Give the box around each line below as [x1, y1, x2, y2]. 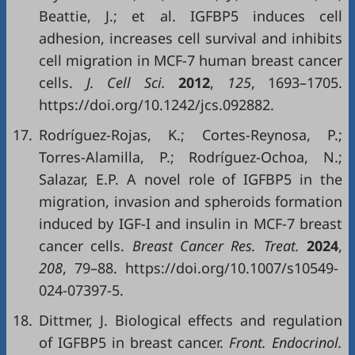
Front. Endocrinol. [223, 333, 343, 352]
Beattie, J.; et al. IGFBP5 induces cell [39, 6, 342, 25]
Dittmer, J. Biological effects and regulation [39, 311, 342, 330]
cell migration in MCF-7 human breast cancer [39, 51, 342, 70]
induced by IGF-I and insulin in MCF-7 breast [39, 214, 342, 233]
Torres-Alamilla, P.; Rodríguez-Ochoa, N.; [39, 147, 342, 166]
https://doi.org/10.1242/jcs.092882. [39, 95, 274, 114]
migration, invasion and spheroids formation [39, 192, 342, 211]
